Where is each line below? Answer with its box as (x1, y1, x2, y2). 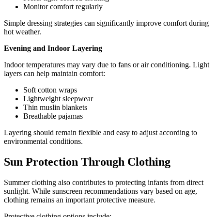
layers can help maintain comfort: (4, 69, 105, 78)
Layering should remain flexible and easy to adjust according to (4, 128, 197, 137)
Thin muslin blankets (23, 103, 87, 112)
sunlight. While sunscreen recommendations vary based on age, (4, 187, 197, 195)
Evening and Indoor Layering (4, 44, 102, 53)
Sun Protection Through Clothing (4, 155, 170, 169)
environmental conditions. (4, 137, 83, 146)
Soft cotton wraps (23, 86, 77, 94)
